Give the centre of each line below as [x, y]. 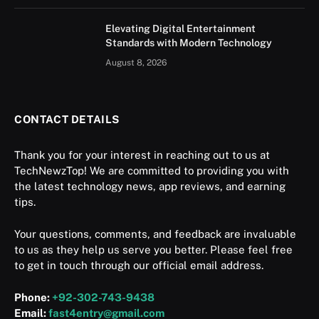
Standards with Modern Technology [189, 42]
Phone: [33, 297]
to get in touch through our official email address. [139, 265]
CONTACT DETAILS [67, 119]
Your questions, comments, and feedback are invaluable [155, 234]
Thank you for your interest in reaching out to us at [142, 155]
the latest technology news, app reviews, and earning [150, 186]
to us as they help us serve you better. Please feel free [153, 249]
